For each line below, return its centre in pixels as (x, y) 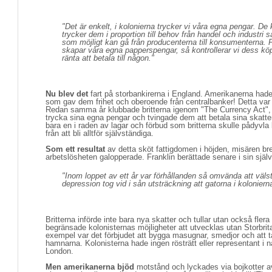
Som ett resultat (75, 149)
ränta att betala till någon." (108, 58)
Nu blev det (67, 94)
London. (59, 251)
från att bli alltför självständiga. (100, 133)
